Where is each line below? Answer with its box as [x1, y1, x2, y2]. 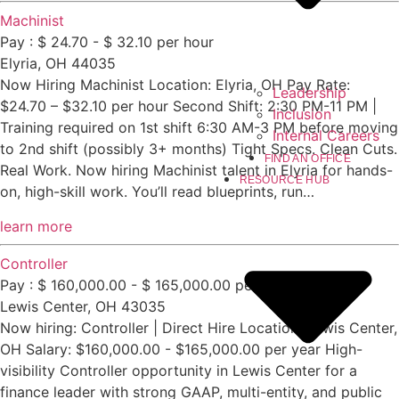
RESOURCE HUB [239, 173, 330, 186]
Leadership [272, 83, 346, 102]
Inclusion [272, 104, 331, 123]
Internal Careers [272, 126, 379, 144]
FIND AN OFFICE [264, 151, 352, 165]
